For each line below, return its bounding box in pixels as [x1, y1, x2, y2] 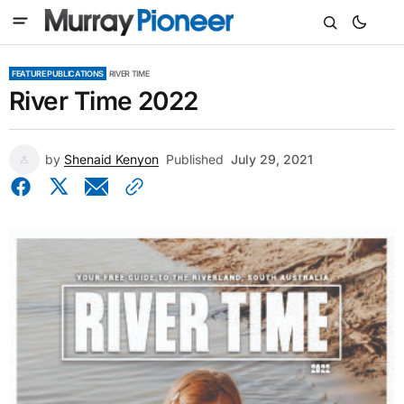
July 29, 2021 [231, 151, 313, 167]
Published [166, 151, 224, 167]
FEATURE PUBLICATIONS [12, 69, 104, 78]
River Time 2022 [9, 86, 198, 116]
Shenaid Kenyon [64, 151, 159, 167]
